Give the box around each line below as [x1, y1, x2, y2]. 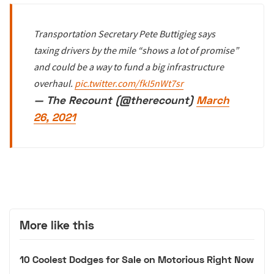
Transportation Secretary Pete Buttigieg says [34, 28, 216, 40]
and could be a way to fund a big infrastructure [34, 61, 224, 73]
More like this [20, 217, 94, 232]
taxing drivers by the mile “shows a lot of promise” [34, 44, 239, 57]
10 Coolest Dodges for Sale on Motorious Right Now [20, 253, 254, 265]
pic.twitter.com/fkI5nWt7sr [75, 77, 184, 90]
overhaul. [34, 77, 75, 90]
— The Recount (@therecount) [34, 94, 197, 107]
